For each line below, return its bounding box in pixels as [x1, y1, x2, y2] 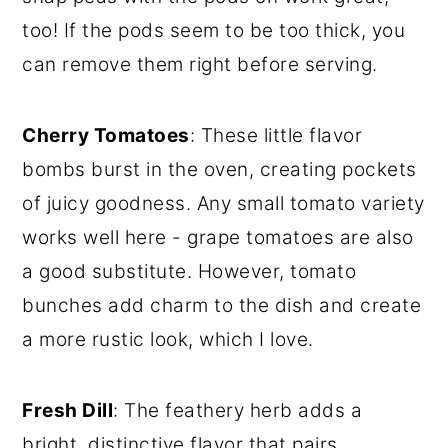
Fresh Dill [22, 399, 114, 423]
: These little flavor [189, 124, 363, 148]
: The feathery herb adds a [113, 399, 363, 423]
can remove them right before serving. [22, 53, 378, 77]
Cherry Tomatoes [22, 124, 190, 148]
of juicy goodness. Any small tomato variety [22, 192, 425, 216]
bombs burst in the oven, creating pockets [22, 158, 417, 182]
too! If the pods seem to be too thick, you [22, 19, 406, 43]
